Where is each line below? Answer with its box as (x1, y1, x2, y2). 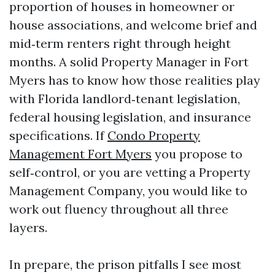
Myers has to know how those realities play (9, 72, 260, 88)
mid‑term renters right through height (9, 36, 231, 51)
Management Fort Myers (9, 146, 152, 161)
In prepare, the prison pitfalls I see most (9, 257, 241, 272)
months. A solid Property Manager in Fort (9, 54, 249, 69)
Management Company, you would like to (9, 183, 247, 198)
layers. (9, 220, 47, 235)
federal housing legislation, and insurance (9, 109, 251, 125)
